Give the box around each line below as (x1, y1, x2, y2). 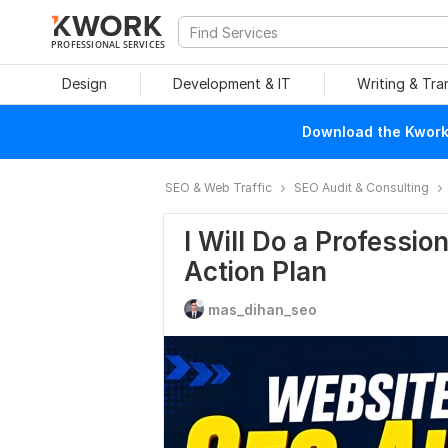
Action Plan (184, 256, 327, 287)
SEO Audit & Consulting (294, 180, 429, 195)
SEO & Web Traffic (165, 180, 272, 195)
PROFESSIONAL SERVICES (51, 38, 166, 50)
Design (61, 75, 107, 92)
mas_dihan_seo (208, 301, 317, 318)
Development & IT (173, 75, 291, 92)
